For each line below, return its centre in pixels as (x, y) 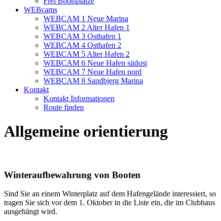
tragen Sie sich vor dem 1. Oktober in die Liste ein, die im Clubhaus (110, 203)
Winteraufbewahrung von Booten (72, 175)
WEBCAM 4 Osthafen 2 (82, 45)
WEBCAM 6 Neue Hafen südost (95, 63)
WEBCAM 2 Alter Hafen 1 (87, 27)
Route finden (64, 107)
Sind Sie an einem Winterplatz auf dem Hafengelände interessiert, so (110, 194)
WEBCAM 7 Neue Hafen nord (92, 72)
